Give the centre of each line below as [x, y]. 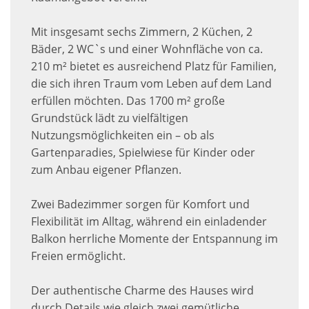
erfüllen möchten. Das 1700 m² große [128, 101]
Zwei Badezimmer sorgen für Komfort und [140, 205]
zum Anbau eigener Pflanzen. [106, 170]
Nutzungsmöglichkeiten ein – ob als [123, 136]
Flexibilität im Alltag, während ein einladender [149, 222]
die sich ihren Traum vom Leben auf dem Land [151, 84]
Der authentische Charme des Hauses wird [142, 291]
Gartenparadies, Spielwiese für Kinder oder [143, 153]
